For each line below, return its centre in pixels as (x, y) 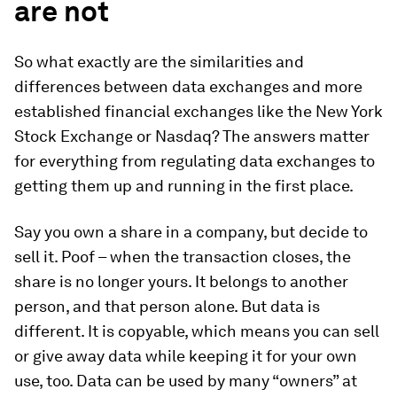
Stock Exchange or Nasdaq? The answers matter (192, 136)
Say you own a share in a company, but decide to (191, 232)
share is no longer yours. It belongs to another (181, 281)
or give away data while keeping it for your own (186, 356)
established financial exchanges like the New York (198, 111)
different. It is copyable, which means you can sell (197, 331)
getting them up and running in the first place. (184, 186)
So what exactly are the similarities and (159, 62)
